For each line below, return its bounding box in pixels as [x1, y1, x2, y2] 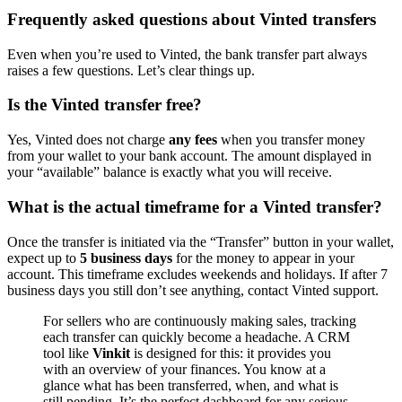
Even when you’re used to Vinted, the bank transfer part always [7, 46, 367, 62]
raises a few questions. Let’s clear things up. [7, 62, 255, 78]
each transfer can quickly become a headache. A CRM [43, 328, 350, 345]
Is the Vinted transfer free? [7, 95, 202, 115]
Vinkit [92, 345, 130, 361]
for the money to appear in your [172, 249, 354, 266]
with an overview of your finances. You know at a [43, 361, 326, 377]
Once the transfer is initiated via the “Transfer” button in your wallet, [7, 233, 394, 249]
